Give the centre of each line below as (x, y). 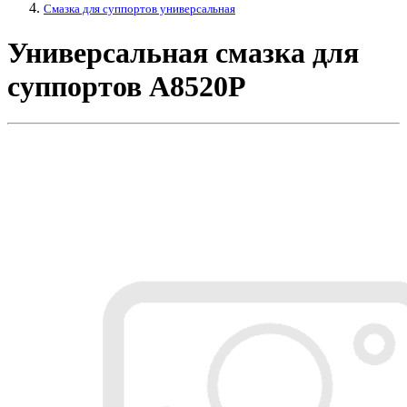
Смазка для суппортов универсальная (139, 9)
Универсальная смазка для (183, 52)
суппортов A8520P (127, 86)
